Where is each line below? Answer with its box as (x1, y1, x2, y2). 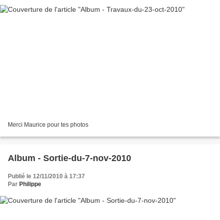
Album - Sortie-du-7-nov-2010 (8, 153, 131, 163)
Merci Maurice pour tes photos (8, 121, 88, 128)
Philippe (19, 180, 41, 188)
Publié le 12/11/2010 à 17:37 (8, 172, 85, 180)
